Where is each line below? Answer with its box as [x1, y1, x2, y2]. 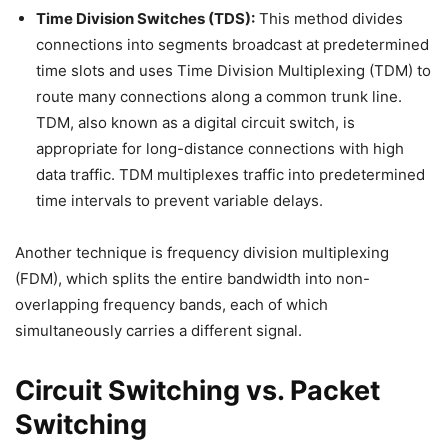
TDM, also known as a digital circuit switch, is [36, 113, 355, 132]
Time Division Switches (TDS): [36, 9, 255, 28]
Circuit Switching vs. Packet [15, 374, 380, 407]
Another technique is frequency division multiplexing [15, 243, 389, 262]
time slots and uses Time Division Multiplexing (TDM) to [36, 61, 431, 80]
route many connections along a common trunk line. [36, 87, 402, 106]
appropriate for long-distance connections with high [36, 139, 404, 158]
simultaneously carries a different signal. [15, 321, 302, 340]
